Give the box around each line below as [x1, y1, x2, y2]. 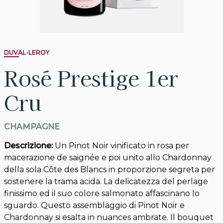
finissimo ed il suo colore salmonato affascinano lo [4, 189, 200, 199]
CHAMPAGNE [4, 122, 60, 132]
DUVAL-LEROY [4, 49, 49, 57]
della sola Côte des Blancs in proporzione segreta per [4, 165, 215, 175]
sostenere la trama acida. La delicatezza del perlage [4, 177, 208, 187]
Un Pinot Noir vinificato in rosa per [55, 141, 189, 151]
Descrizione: [4, 141, 55, 151]
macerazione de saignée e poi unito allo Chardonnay [4, 153, 212, 163]
